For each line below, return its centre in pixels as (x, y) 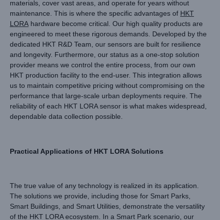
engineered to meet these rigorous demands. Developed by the (108, 34)
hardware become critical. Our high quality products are (116, 23)
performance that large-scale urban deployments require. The (106, 96)
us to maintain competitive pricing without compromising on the (107, 85)
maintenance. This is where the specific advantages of (95, 13)
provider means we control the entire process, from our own (103, 65)
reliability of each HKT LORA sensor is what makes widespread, (108, 106)
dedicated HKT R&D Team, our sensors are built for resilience (105, 44)
